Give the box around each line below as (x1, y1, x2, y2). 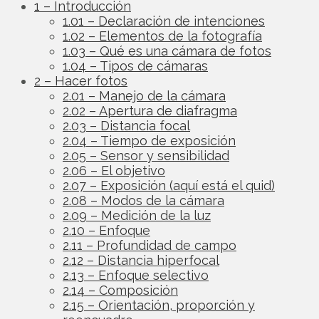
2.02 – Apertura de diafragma (63, 103, 237, 118)
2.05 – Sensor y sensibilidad (63, 148, 229, 163)
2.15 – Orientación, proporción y (63, 298, 255, 313)
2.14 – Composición (63, 283, 178, 298)
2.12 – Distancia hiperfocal (63, 253, 219, 268)
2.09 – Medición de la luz (63, 208, 211, 223)
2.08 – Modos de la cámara (63, 193, 224, 208)
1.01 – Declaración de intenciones (63, 14, 265, 28)
